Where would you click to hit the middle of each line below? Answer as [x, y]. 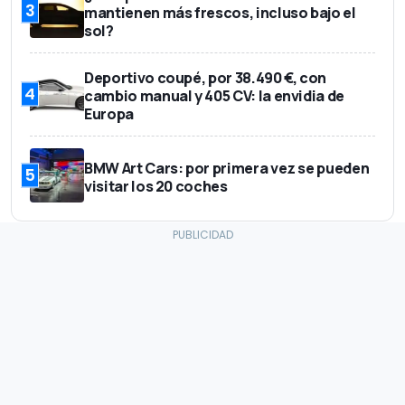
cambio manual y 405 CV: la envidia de [215, 95]
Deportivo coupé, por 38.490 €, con [206, 77]
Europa [109, 113]
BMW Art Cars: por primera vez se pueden [227, 168]
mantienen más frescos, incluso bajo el [220, 12]
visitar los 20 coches [156, 186]
